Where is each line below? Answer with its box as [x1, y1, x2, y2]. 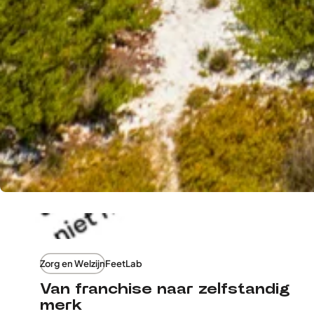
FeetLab [104, 258, 142, 270]
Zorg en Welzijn [39, 258, 105, 270]
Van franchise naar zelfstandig [39, 281, 290, 296]
